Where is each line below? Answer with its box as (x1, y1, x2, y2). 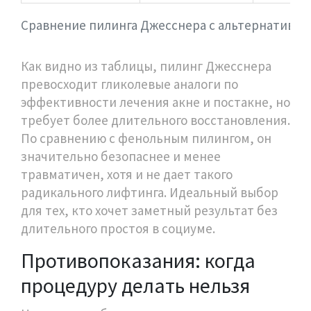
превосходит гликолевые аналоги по (21, 75, 238, 92)
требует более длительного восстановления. (21, 111, 290, 128)
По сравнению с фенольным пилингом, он (21, 129, 271, 146)
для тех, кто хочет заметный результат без (21, 201, 278, 219)
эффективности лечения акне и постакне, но (21, 93, 290, 110)
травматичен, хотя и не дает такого (21, 165, 233, 183)
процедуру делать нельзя (21, 271, 250, 299)
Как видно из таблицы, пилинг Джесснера (21, 57, 271, 74)
